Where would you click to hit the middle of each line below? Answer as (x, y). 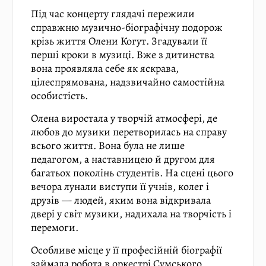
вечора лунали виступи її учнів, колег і (120, 186)
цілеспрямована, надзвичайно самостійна (127, 82)
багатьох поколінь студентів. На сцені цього (132, 173)
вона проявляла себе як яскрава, (104, 68)
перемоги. (54, 227)
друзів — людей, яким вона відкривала (121, 200)
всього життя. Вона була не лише (107, 145)
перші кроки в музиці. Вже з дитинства (122, 55)
